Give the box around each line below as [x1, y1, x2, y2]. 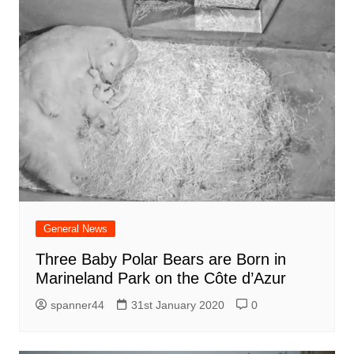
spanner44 [50, 299, 104, 312]
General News [43, 223, 107, 235]
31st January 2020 [130, 299, 224, 312]
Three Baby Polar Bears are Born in [35, 250, 286, 269]
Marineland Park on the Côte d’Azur [35, 269, 286, 288]
